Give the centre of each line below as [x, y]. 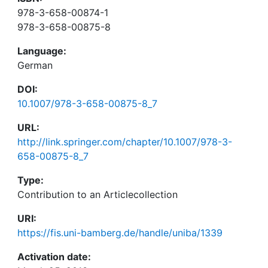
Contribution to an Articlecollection [98, 194]
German [35, 65]
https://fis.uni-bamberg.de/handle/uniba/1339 [120, 233]
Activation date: [54, 257]
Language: [42, 51]
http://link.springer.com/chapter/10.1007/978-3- [125, 142]
